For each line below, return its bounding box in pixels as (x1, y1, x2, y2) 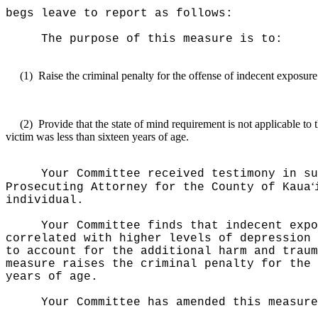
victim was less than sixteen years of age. (6, 131, 189, 143)
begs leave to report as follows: (6, 7, 233, 20)
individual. (6, 194, 84, 207)
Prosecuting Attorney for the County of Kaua (6, 181, 311, 194)
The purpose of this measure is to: (41, 33, 283, 45)
